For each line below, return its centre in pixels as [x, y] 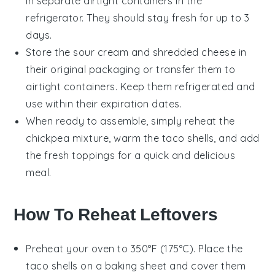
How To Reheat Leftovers [116, 215]
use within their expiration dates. [104, 104]
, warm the [135, 138]
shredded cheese [194, 52]
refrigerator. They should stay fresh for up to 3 [138, 18]
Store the [50, 52]
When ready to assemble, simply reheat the [130, 121]
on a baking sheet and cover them [162, 266]
